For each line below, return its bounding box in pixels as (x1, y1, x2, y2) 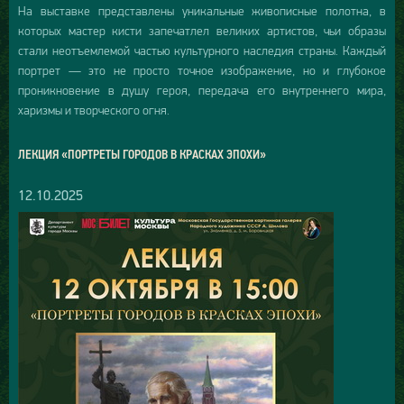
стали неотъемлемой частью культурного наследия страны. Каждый (18, 42, 386, 58)
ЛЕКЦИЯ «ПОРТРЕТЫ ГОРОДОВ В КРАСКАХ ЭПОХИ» (18, 146, 266, 161)
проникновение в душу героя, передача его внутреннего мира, (18, 82, 386, 97)
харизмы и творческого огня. (18, 102, 170, 117)
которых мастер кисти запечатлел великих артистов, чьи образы (18, 23, 386, 38)
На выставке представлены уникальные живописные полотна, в (18, 3, 386, 18)
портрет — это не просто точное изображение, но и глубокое (18, 62, 386, 78)
